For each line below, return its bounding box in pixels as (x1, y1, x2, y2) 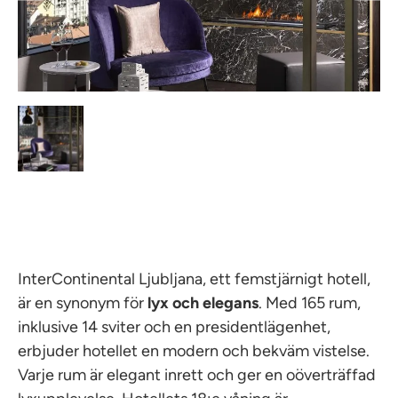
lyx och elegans (147, 292, 259, 313)
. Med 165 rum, (259, 292, 361, 313)
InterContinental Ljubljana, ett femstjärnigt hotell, (18, 268, 370, 289)
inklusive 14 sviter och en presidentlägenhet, (18, 316, 330, 337)
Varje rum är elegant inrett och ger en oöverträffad (18, 364, 376, 385)
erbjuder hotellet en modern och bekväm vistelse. (18, 340, 370, 361)
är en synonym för (18, 292, 147, 313)
